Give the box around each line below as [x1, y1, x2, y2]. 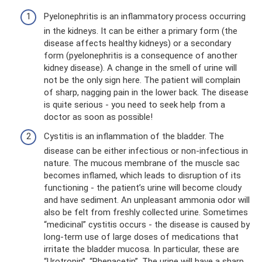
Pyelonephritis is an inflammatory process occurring [44, 11, 246, 22]
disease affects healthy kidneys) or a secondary [44, 37, 231, 49]
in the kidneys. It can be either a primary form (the [44, 25, 237, 36]
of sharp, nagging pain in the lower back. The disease [44, 87, 249, 98]
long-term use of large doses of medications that [44, 232, 239, 242]
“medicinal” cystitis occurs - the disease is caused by [44, 219, 250, 230]
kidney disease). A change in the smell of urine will [44, 62, 237, 73]
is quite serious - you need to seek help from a [44, 99, 225, 110]
